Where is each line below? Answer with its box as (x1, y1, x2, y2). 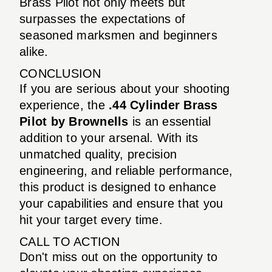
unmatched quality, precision (19, 147, 177, 161)
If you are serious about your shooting (19, 81, 230, 95)
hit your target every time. (19, 212, 163, 226)
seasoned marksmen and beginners (19, 28, 217, 42)
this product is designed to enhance (19, 180, 216, 194)
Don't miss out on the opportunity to (19, 250, 217, 263)
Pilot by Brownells (19, 114, 129, 128)
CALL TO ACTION (19, 234, 120, 248)
